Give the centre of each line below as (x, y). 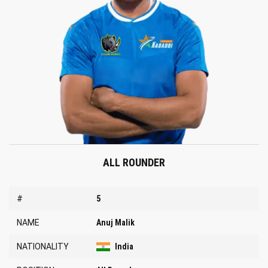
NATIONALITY (43, 246)
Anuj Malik (116, 222)
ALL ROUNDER (134, 162)
